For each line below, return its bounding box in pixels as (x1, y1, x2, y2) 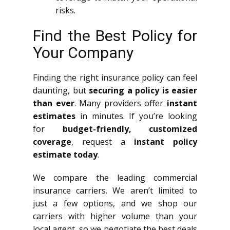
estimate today (33, 148, 98, 160)
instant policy (134, 136, 197, 147)
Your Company (33, 43, 133, 62)
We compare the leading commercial (33, 171, 197, 183)
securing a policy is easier (89, 84, 197, 96)
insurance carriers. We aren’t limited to (33, 184, 197, 196)
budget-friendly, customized (62, 123, 197, 135)
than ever (33, 97, 74, 109)
